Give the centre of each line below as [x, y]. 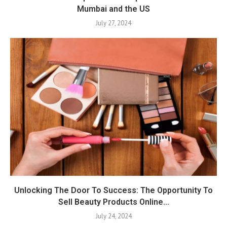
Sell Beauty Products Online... [113, 202]
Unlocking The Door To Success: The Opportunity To [113, 190]
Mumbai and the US [113, 9]
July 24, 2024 [113, 216]
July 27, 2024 [113, 23]
